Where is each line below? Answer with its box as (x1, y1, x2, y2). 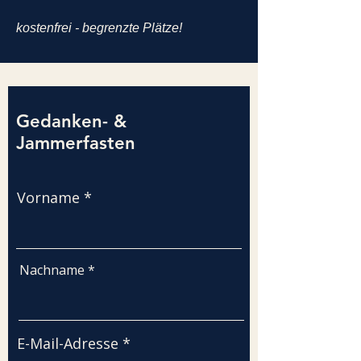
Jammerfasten (16, 132, 135, 154)
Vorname (17, 188, 80, 207)
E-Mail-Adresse (17, 334, 118, 353)
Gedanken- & (16, 110, 127, 132)
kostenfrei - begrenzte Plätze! (16, 21, 182, 35)
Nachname (19, 261, 85, 279)
